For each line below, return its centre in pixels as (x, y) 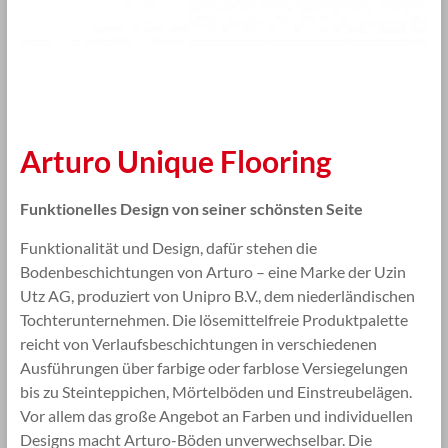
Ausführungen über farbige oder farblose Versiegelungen (213, 367)
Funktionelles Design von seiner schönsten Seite (191, 208)
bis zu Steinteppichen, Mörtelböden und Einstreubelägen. (215, 391)
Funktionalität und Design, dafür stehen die (168, 247)
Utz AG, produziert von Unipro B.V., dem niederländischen (217, 295)
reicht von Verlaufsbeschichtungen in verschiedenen (198, 343)
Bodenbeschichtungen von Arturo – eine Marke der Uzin (212, 271)
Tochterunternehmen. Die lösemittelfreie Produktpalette (213, 319)
